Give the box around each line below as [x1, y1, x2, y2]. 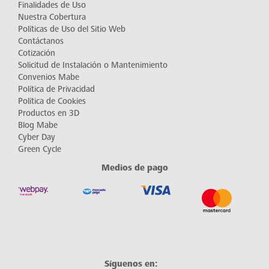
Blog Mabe [18, 121, 58, 130]
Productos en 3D [18, 109, 79, 118]
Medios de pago [101, 163, 168, 173]
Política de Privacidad [18, 85, 95, 94]
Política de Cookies [18, 97, 86, 106]
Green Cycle [18, 145, 61, 154]
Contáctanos [18, 37, 64, 46]
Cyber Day [18, 133, 55, 142]
